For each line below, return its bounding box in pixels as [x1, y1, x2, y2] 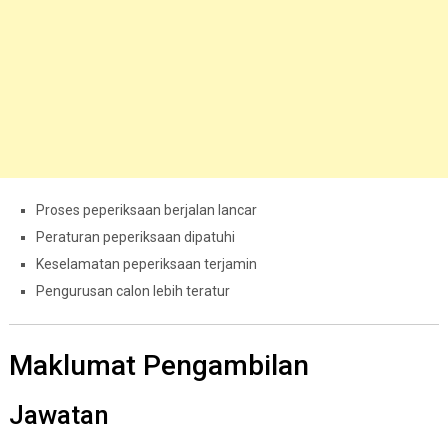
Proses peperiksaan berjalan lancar [35, 202, 257, 219]
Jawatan [8, 400, 109, 431]
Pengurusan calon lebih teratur [35, 283, 230, 300]
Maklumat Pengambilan [8, 349, 309, 383]
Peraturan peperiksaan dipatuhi [35, 229, 235, 246]
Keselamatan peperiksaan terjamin [35, 256, 257, 273]
